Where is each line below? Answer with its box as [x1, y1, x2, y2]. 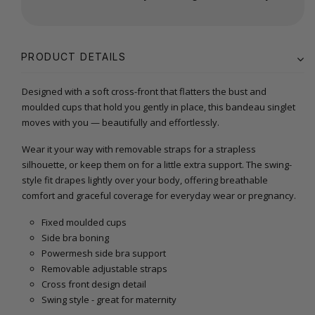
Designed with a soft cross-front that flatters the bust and [22, 85, 266, 98]
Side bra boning [41, 231, 109, 245]
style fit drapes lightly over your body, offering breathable [22, 174, 268, 187]
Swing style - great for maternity [41, 293, 176, 307]
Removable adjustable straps [41, 262, 167, 276]
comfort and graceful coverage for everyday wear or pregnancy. [22, 189, 296, 202]
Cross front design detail [41, 278, 146, 291]
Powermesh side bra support [41, 247, 166, 260]
